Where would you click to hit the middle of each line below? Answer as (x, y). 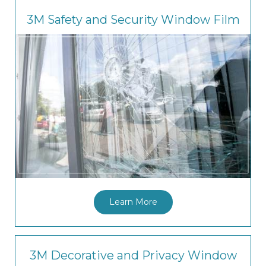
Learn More (133, 202)
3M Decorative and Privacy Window (133, 255)
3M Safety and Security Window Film (133, 19)
